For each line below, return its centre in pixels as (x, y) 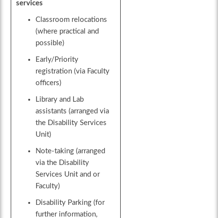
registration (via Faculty (73, 72)
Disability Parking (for (70, 203)
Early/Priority (57, 60)
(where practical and (67, 32)
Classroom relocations (72, 20)
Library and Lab (60, 100)
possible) (50, 43)
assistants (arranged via (73, 111)
